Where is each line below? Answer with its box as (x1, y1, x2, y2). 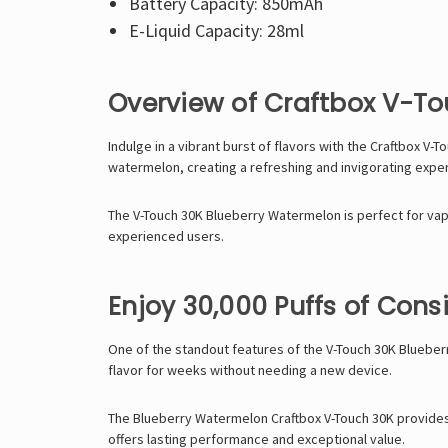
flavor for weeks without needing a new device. (108, 361, 392, 380)
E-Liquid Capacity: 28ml (128, 19, 304, 43)
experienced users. (108, 227, 224, 246)
